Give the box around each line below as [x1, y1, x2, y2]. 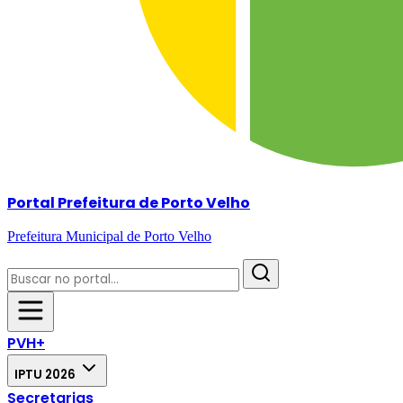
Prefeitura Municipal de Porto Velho [7, 228, 211, 245]
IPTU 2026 [14, 366, 78, 384]
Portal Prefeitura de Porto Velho [7, 193, 250, 214]
